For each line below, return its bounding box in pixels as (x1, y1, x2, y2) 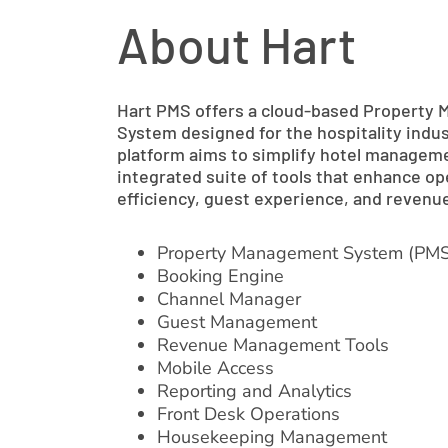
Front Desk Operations (156, 402, 340, 426)
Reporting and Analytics (156, 379, 352, 403)
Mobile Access (156, 356, 274, 380)
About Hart (116, 14, 356, 74)
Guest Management (156, 310, 317, 334)
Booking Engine (156, 264, 284, 288)
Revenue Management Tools (156, 333, 389, 357)
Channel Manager (156, 287, 301, 311)
